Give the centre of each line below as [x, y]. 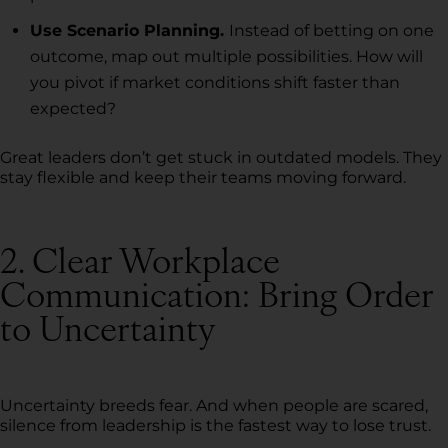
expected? [73, 108]
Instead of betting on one [331, 30]
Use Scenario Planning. [129, 30]
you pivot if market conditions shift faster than [215, 82]
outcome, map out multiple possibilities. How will [226, 56]
